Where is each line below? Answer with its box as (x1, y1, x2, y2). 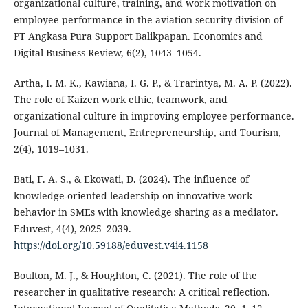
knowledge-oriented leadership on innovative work (13, 189, 252, 203)
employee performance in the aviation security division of (13, 13, 283, 27)
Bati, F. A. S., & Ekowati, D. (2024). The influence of (13, 173, 249, 186)
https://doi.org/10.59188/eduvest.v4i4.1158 (13, 239, 208, 252)
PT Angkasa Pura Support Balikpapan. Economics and (13, 30, 263, 43)
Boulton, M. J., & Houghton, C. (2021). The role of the (13, 269, 257, 283)
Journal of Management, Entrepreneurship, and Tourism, (13, 126, 281, 140)
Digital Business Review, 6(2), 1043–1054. (13, 46, 201, 60)
